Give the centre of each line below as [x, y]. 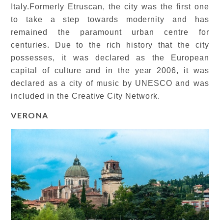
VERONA [30, 115]
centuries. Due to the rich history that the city [110, 45]
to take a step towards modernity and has [110, 19]
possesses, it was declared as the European [110, 57]
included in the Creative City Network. [87, 96]
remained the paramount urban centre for [110, 32]
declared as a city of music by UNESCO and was [110, 83]
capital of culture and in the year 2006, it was [110, 70]
